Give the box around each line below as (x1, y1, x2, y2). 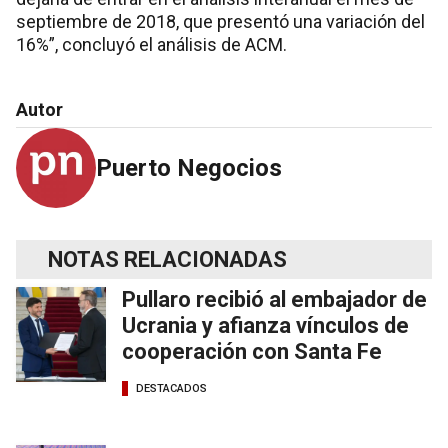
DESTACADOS (136, 382, 207, 396)
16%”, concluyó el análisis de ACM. (16, 33, 287, 55)
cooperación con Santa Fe (122, 338, 382, 364)
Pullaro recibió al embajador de (122, 286, 427, 312)
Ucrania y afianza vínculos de (122, 312, 409, 338)
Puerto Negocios (96, 153, 282, 182)
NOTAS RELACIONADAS (48, 246, 287, 272)
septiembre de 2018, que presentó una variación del (16, 10, 425, 32)
